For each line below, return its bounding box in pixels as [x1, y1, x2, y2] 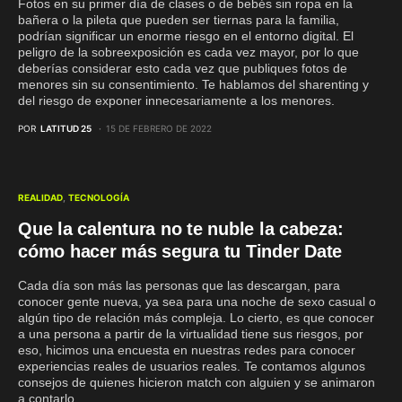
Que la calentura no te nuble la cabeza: [18, 219, 344, 239]
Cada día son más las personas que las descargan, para [18, 278, 340, 293]
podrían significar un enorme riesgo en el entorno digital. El [18, 29, 354, 43]
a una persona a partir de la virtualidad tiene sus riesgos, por [18, 327, 363, 341]
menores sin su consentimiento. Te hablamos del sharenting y [18, 77, 369, 92]
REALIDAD [18, 192, 63, 203]
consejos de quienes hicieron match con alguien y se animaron [18, 375, 375, 389]
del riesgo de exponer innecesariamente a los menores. [18, 93, 335, 108]
